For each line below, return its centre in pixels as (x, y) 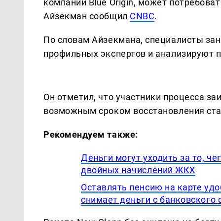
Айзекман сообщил (87, 16)
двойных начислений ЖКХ (138, 170)
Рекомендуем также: (91, 134)
